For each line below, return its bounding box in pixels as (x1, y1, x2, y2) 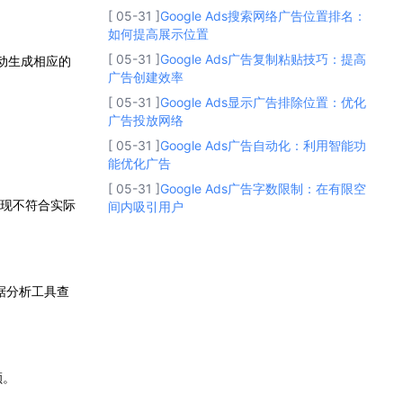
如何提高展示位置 (108, 25, 209, 41)
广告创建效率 (108, 68, 184, 85)
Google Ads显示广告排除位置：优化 (160, 94, 366, 110)
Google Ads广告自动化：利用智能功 (160, 137, 366, 153)
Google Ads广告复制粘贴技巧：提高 (160, 50, 366, 67)
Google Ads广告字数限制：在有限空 (160, 180, 366, 196)
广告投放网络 (108, 112, 184, 128)
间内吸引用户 (108, 198, 184, 214)
